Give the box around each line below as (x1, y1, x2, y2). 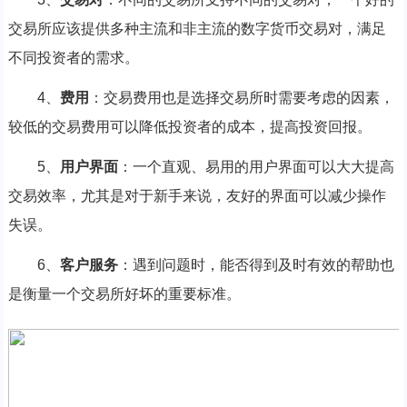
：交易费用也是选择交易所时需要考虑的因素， (88, 89, 394, 105)
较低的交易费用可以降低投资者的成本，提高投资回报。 (7, 118, 372, 134)
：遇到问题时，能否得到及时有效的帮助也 (117, 256, 394, 273)
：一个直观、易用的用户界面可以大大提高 (117, 158, 394, 174)
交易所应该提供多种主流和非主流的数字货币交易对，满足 (7, 20, 386, 36)
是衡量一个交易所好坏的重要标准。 (7, 285, 241, 302)
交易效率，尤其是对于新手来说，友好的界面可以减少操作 (7, 187, 386, 203)
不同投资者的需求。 (7, 49, 139, 65)
